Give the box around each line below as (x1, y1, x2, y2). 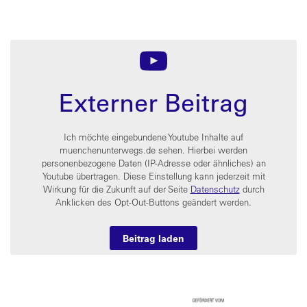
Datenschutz (190, 183, 240, 195)
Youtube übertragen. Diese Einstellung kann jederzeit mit (42, 170, 265, 182)
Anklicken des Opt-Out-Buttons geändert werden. (56, 196, 251, 208)
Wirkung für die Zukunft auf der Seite (42, 183, 191, 195)
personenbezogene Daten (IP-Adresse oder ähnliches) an (41, 157, 266, 169)
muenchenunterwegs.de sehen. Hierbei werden (60, 144, 247, 156)
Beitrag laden (123, 231, 184, 245)
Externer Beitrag (59, 86, 248, 119)
